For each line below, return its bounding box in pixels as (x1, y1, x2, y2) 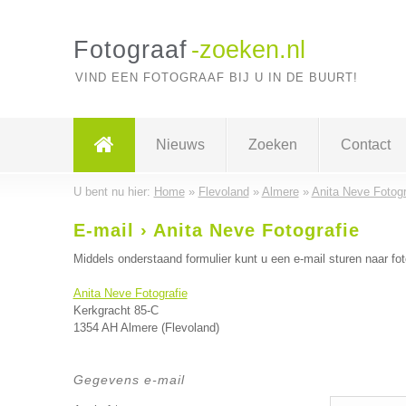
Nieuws (155, 137, 205, 152)
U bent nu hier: (72, 185, 154, 198)
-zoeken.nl (190, 36, 305, 63)
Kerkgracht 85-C (72, 304, 159, 317)
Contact (340, 137, 391, 152)
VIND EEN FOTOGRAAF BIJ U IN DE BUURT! (74, 71, 358, 84)
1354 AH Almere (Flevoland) (72, 321, 219, 334)
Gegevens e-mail (72, 372, 185, 387)
